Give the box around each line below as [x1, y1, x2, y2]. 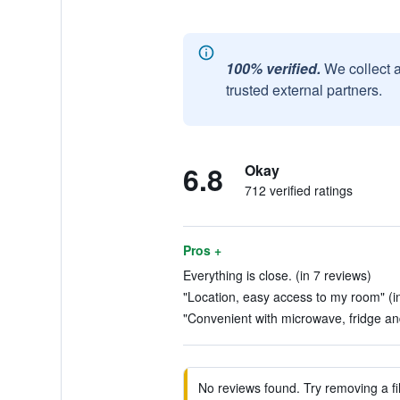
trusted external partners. [225, 79, 382, 100]
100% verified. [225, 58, 321, 79]
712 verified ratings [244, 181, 353, 199]
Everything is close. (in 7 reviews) [182, 266, 371, 284]
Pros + [182, 241, 221, 259]
